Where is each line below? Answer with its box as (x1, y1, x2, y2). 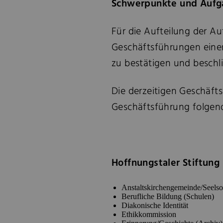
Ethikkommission (121, 210, 176, 219)
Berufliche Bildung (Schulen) (121, 192, 214, 201)
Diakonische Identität (121, 201, 188, 210)
